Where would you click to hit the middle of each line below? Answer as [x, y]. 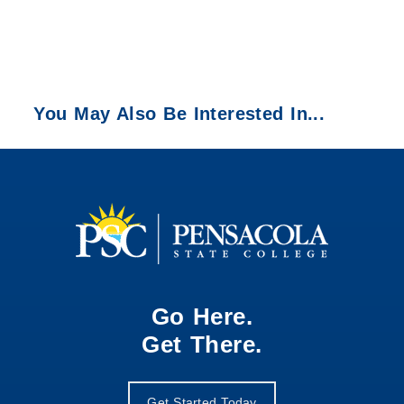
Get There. [202, 344]
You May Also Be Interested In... [179, 113]
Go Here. [202, 316]
